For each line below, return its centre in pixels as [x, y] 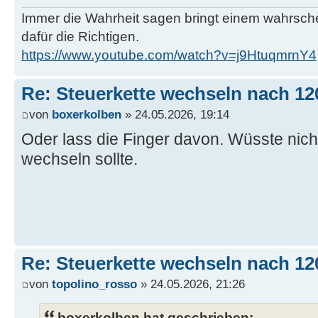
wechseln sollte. [79, 159]
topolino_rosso [94, 284]
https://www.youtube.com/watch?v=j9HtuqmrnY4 [169, 55]
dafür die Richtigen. [80, 36]
